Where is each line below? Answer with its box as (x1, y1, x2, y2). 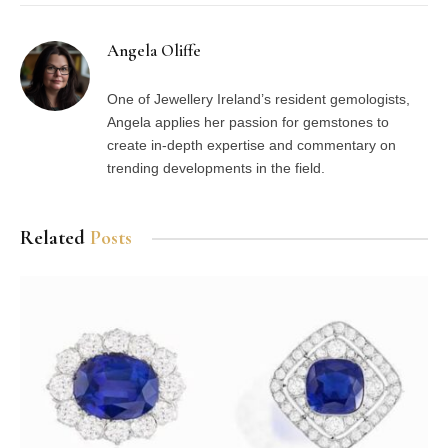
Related (20, 226, 90, 250)
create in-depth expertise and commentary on (107, 137, 396, 153)
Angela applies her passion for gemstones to (107, 114, 389, 130)
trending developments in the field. (107, 160, 325, 176)
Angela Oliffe (107, 40, 201, 61)
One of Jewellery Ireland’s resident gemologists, (107, 91, 410, 107)
